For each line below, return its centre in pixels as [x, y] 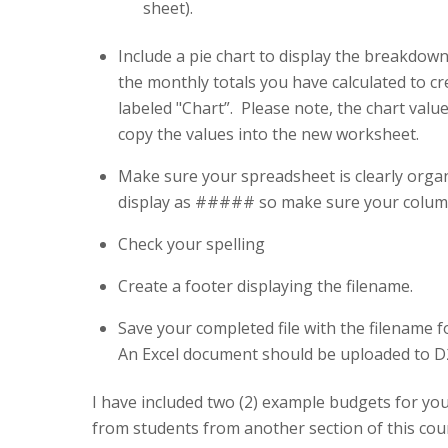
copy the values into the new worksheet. [268, 134]
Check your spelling [191, 244]
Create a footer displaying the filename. [265, 286]
